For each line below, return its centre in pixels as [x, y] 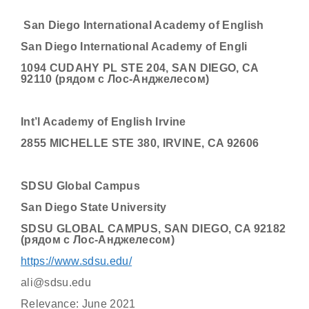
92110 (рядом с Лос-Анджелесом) [115, 79]
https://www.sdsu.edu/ [77, 261]
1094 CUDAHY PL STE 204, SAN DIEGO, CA [140, 68]
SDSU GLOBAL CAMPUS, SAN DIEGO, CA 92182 [153, 229]
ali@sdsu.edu [56, 282]
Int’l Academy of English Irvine [103, 122]
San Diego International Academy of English [142, 25]
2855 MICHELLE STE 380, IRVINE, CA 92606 [140, 143]
